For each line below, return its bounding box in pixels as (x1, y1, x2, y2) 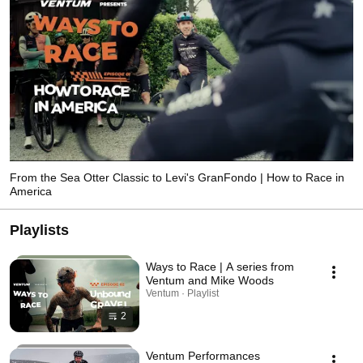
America (10, 184, 52, 198)
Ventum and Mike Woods (146, 273, 274, 287)
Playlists (10, 221, 69, 238)
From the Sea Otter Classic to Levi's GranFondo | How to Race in (10, 170, 344, 184)
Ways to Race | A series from (146, 259, 294, 273)
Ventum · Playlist (146, 287, 219, 299)
